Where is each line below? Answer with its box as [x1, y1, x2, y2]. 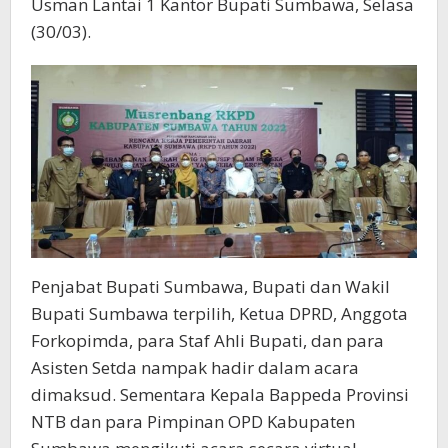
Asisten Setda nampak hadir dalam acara [31, 355, 359, 379]
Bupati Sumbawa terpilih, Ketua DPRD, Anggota [31, 301, 408, 325]
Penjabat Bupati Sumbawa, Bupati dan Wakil [31, 274, 390, 298]
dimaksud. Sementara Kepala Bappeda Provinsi [31, 382, 409, 406]
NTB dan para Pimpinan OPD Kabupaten [31, 409, 355, 433]
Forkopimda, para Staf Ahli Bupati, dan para [31, 328, 384, 352]
